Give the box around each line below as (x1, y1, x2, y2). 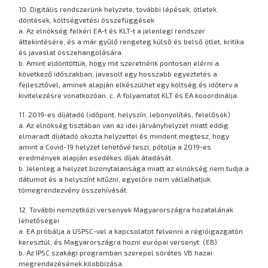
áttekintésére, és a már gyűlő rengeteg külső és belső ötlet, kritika (19, 36, 245, 45)
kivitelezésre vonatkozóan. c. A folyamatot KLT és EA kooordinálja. (19, 90, 239, 99)
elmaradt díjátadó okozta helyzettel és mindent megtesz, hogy (19, 132, 230, 141)
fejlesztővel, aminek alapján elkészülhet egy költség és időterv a (19, 80, 239, 89)
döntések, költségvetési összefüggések (19, 15, 155, 24)
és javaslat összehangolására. (19, 47, 124, 56)
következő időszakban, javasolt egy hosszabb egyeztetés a (19, 69, 218, 78)
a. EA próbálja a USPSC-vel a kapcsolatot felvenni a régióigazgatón (19, 226, 243, 235)
